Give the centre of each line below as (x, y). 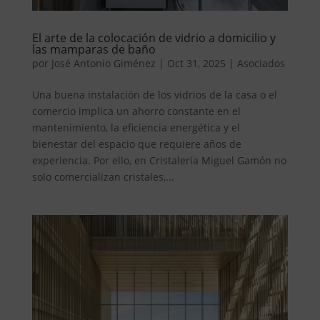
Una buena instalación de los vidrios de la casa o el (154, 94)
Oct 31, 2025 (196, 63)
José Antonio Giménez (103, 63)
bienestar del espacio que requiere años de (136, 144)
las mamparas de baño (94, 49)
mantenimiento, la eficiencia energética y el (136, 127)
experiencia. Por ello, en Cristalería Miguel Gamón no (159, 160)
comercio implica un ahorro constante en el (136, 111)
